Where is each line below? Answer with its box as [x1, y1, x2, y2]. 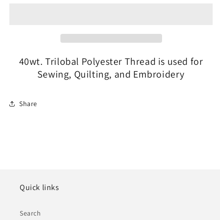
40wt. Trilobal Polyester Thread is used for [19, 55, 203, 68]
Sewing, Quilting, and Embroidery [37, 68, 185, 81]
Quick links [20, 182, 59, 193]
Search [20, 209, 41, 218]
